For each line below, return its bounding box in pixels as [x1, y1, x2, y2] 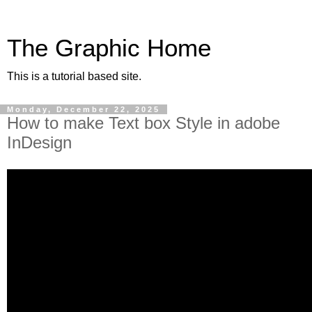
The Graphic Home [7, 35, 211, 61]
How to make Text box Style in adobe [7, 114, 280, 132]
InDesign [7, 133, 72, 152]
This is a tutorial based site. [7, 70, 141, 82]
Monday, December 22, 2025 [7, 105, 160, 114]
